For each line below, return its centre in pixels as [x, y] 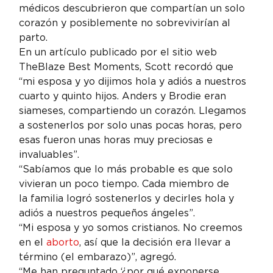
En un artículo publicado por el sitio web [120, 52]
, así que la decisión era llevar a [157, 242]
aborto [63, 242]
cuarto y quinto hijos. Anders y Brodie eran [124, 96]
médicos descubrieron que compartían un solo [134, 8]
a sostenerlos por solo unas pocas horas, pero [132, 125]
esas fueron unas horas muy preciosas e [118, 140]
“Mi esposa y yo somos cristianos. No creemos [133, 227]
